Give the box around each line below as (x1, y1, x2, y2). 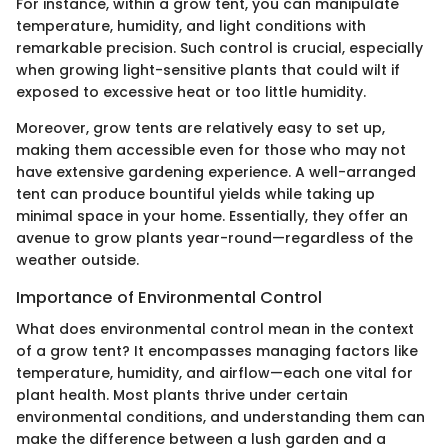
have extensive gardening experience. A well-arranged (16, 162, 416, 183)
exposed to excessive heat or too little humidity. (16, 82, 366, 103)
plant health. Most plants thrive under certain (16, 385, 348, 406)
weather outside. (16, 250, 139, 271)
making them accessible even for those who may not (16, 140, 406, 161)
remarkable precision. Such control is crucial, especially (16, 38, 423, 59)
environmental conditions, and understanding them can (16, 407, 425, 428)
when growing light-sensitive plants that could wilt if (16, 60, 400, 81)
